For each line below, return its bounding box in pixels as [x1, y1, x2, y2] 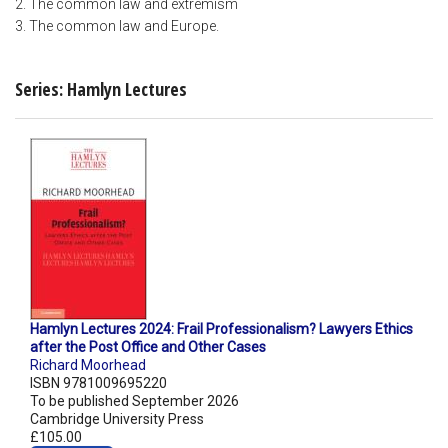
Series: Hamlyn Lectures [15, 76, 187, 101]
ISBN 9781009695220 [30, 375, 167, 392]
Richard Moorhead [30, 357, 146, 374]
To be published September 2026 [30, 393, 239, 410]
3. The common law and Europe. [15, 18, 219, 35]
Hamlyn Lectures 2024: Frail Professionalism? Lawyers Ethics [30, 321, 413, 338]
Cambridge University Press [30, 411, 204, 428]
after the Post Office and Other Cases [30, 339, 266, 356]
